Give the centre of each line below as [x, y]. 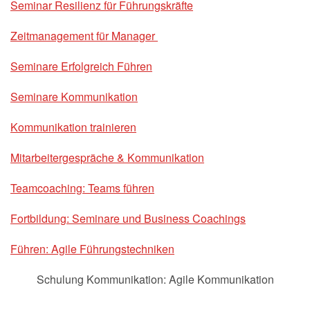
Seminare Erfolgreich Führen [81, 66]
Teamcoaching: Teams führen [82, 188]
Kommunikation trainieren [73, 127]
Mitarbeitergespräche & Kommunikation [107, 157]
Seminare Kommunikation [74, 96]
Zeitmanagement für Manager [84, 35]
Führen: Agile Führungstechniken [92, 248]
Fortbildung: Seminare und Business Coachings [128, 218]
